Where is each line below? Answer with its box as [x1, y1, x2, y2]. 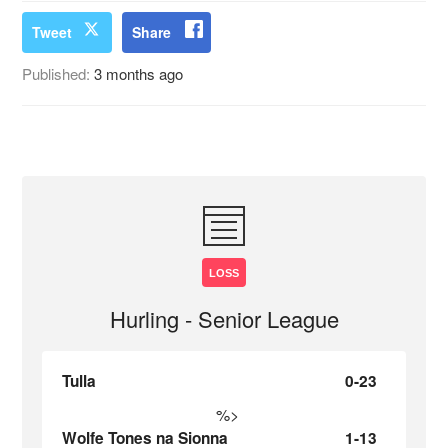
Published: [22, 63, 95, 84]
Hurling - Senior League [109, 303, 339, 334]
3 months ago [94, 63, 184, 84]
